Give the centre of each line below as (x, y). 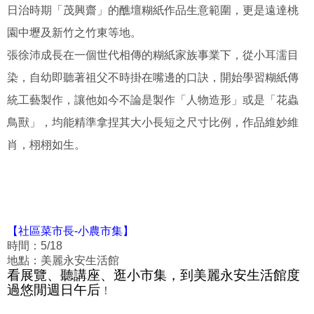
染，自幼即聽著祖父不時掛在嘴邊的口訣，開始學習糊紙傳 (153, 77)
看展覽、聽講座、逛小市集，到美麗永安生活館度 (153, 275)
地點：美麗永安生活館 (63, 260)
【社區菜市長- (42, 231)
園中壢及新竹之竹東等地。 (74, 33)
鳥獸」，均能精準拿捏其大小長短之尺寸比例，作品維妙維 (153, 122)
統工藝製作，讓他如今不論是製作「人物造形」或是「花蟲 (153, 100)
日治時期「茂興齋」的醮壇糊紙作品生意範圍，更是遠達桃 (153, 10)
